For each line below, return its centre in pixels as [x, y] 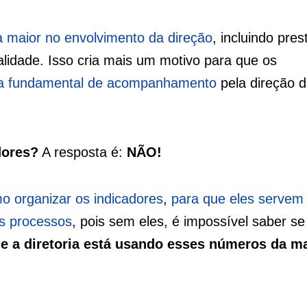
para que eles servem [237, 199]
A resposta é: [81, 152]
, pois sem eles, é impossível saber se [188, 222]
